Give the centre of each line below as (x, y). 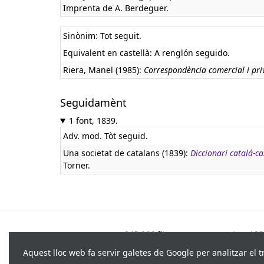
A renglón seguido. (192, 53)
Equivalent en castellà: (109, 53)
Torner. (77, 165)
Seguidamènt (93, 103)
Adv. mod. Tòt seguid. (105, 136)
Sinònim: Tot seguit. (102, 36)
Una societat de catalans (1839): (127, 153)
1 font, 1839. (93, 121)
